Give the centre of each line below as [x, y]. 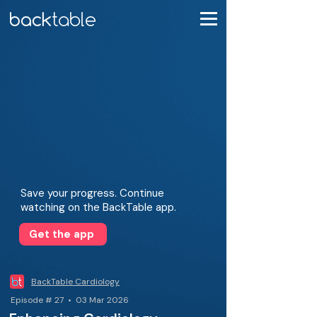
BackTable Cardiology [75, 282]
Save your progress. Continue [92, 193]
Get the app [62, 234]
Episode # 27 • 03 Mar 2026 [70, 300]
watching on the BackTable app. [98, 207]
